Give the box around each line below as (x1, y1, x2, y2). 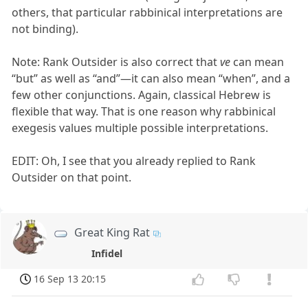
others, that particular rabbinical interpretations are (12, 5, 283, 21)
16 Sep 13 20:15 (34, 272, 107, 286)
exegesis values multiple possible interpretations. (12, 120, 269, 136)
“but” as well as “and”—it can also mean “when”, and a (12, 71, 291, 87)
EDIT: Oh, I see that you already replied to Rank (12, 153, 256, 169)
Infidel (91, 246, 123, 260)
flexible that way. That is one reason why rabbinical (12, 104, 276, 120)
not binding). (12, 21, 79, 37)
